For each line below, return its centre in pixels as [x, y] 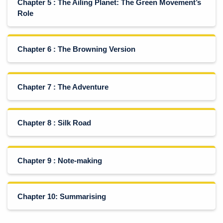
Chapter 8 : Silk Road [54, 123]
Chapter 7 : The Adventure [63, 87]
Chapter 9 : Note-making [60, 161]
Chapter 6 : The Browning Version [76, 49]
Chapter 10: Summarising [62, 196]
